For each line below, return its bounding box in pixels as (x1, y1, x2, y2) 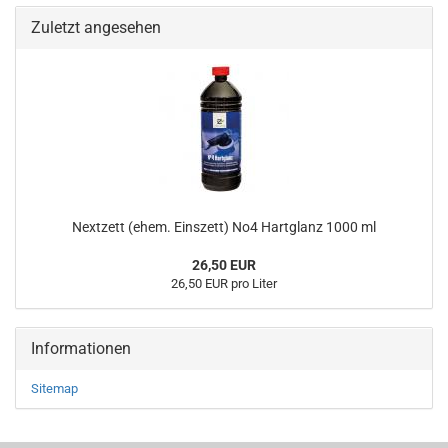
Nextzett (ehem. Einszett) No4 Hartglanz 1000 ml (72, 219, 376, 235)
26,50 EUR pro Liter (171, 276, 277, 291)
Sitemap (31, 381, 78, 396)
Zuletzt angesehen (31, 18, 161, 37)
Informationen (31, 339, 131, 358)
